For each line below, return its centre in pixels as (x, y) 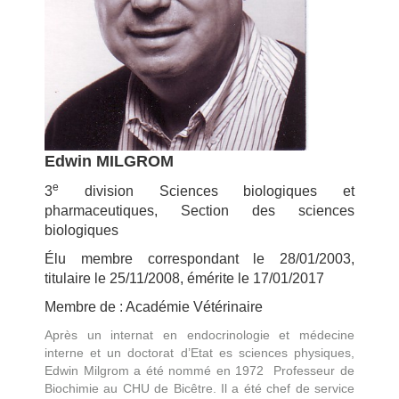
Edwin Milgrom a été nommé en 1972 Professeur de (199, 371)
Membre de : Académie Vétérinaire (154, 307)
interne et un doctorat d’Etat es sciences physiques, (199, 353)
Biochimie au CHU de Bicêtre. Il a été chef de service (199, 389)
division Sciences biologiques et (207, 191)
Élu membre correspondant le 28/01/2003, (199, 259)
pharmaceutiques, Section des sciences (199, 211)
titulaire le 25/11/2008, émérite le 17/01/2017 (184, 279)
